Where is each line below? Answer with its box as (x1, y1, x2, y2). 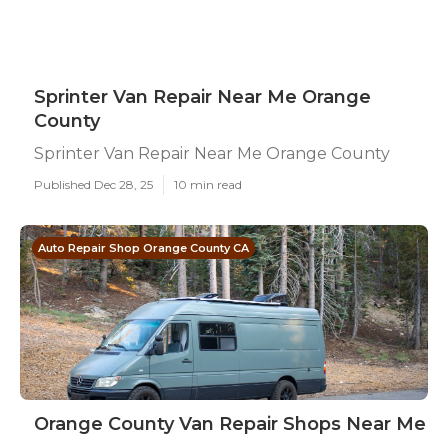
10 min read (174, 177, 242, 192)
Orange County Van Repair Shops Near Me (34, 413, 426, 435)
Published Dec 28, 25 (34, 177, 153, 192)
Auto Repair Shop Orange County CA (38, 241, 249, 255)
